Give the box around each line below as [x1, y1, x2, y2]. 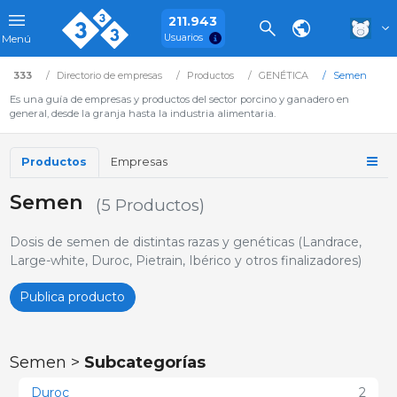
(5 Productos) [95, 195, 205, 215]
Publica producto [19, 288, 125, 305]
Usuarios [164, 31, 203, 43]
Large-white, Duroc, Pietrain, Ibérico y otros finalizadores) [9, 252, 362, 269]
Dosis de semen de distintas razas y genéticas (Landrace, [9, 233, 362, 250]
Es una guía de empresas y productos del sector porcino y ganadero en [9, 93, 349, 105]
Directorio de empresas [56, 69, 162, 82]
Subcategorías [83, 352, 206, 371]
